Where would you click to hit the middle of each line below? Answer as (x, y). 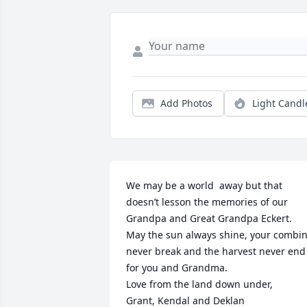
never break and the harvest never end (216, 251)
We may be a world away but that (204, 186)
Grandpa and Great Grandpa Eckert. (209, 219)
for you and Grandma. (178, 268)
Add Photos (186, 103)
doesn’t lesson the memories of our (207, 202)
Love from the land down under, (201, 284)
